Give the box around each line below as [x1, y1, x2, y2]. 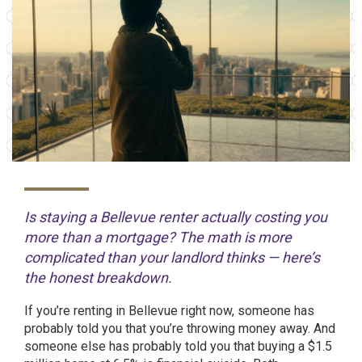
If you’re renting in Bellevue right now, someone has [24, 303, 314, 318]
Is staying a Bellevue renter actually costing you [24, 208, 327, 225]
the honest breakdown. [24, 269, 172, 286]
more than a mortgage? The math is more [24, 229, 292, 246]
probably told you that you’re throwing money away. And [24, 321, 335, 336]
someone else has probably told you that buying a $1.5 [24, 339, 332, 354]
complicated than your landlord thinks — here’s [24, 249, 320, 266]
